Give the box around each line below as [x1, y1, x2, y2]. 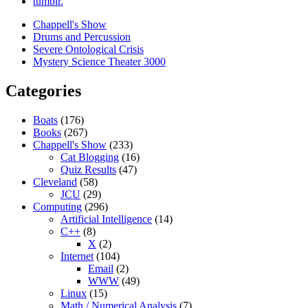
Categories [5, 82, 81, 100]
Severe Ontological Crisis [33, 43, 144, 56]
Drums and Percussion [33, 31, 131, 43]
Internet [60, 250, 93, 263]
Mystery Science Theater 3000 [33, 56, 166, 68]
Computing [33, 201, 82, 213]
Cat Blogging [60, 151, 119, 164]
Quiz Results [60, 164, 116, 176]
